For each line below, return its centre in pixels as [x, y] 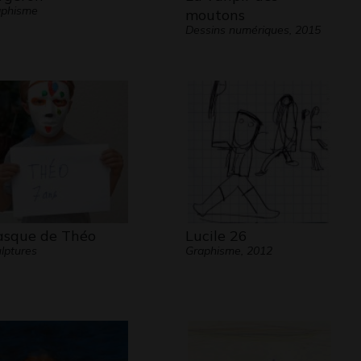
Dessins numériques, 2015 [253, 30]
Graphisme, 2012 [228, 251]
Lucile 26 [216, 236]
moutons [215, 15]
